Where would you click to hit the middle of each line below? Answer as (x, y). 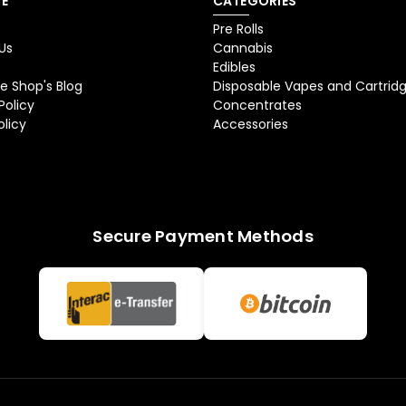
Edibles (234, 67)
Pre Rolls (238, 29)
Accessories (250, 124)
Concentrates (257, 105)
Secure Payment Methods (203, 236)
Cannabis (242, 48)
